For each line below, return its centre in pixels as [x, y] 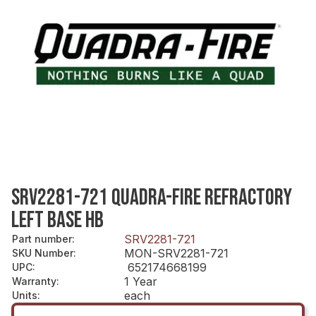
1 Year [141, 281]
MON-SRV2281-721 [176, 253]
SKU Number [43, 253]
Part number [42, 238]
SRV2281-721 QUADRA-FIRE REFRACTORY [152, 197]
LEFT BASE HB [57, 220]
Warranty [34, 281]
